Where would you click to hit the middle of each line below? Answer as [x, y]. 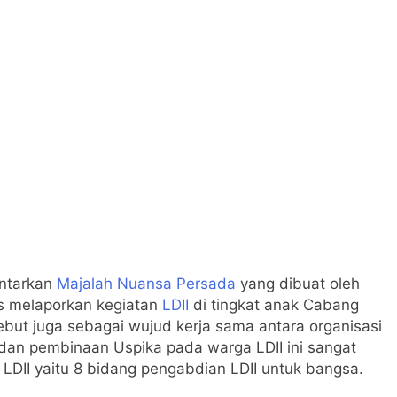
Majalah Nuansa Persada [146, 283]
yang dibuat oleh [298, 283]
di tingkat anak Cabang [274, 304]
